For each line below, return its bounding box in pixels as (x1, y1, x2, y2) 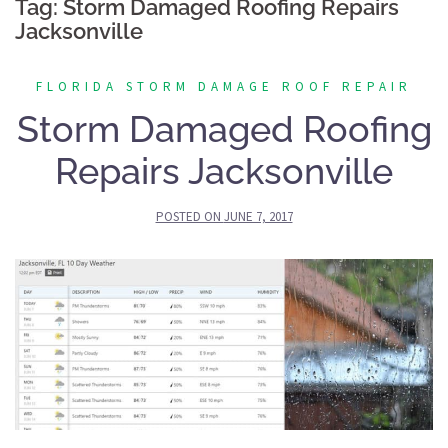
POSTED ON (155, 207, 224, 225)
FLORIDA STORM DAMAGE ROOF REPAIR (36, 77, 412, 95)
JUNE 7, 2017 (223, 207, 293, 225)
